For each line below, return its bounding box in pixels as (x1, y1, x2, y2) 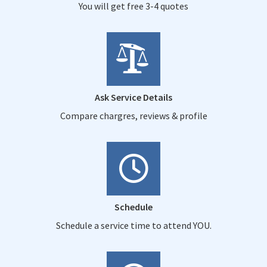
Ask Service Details (95, 91, 172, 103)
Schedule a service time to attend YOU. (55, 219, 212, 231)
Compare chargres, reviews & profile (60, 109, 207, 122)
